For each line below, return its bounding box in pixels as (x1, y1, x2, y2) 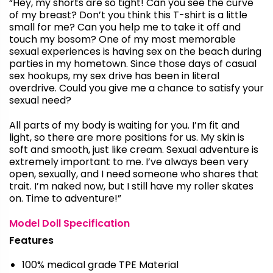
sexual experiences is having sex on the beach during (9, 44, 261, 58)
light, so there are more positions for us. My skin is (9, 130, 244, 144)
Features (9, 233, 54, 247)
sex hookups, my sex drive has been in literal (9, 68, 219, 83)
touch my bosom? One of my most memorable (9, 32, 236, 46)
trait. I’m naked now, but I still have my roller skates (9, 179, 253, 193)
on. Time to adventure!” (9, 191, 121, 205)
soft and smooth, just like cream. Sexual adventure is (9, 142, 258, 157)
